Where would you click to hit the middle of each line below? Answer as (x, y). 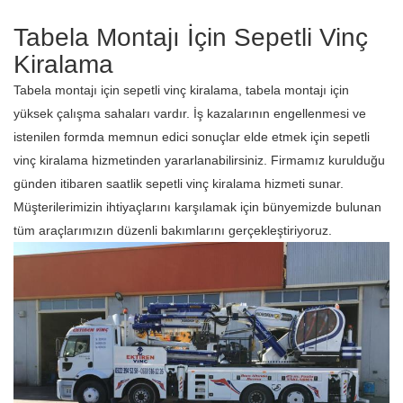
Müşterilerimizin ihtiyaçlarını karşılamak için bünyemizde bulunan (197, 207)
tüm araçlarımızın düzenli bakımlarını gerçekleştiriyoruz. (173, 230)
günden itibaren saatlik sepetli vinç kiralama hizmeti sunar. (179, 184)
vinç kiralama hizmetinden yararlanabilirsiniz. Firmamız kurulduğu (199, 160)
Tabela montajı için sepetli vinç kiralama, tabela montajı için (181, 90)
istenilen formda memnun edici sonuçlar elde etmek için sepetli (192, 137)
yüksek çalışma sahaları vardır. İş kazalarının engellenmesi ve (190, 113)
